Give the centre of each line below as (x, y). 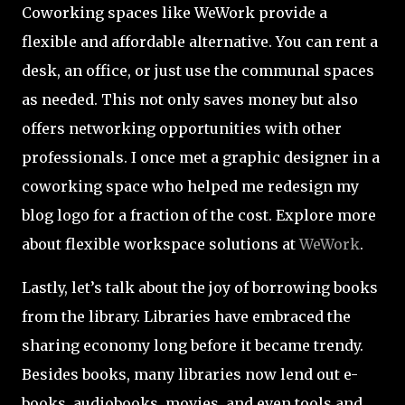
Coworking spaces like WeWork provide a (174, 13)
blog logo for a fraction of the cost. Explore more (199, 216)
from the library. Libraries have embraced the (186, 317)
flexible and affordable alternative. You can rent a (200, 42)
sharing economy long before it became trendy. (193, 346)
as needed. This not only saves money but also (190, 100)
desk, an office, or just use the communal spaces (198, 71)
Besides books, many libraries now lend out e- (190, 375)
